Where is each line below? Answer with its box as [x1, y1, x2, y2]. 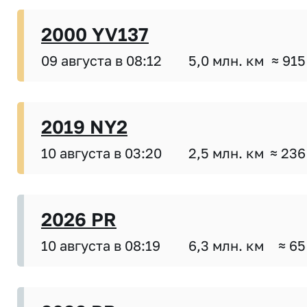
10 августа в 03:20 [41, 144, 162, 161]
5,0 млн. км [188, 51, 264, 69]
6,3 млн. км [188, 236, 264, 254]
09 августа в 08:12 [41, 51, 162, 69]
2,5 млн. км [188, 144, 264, 161]
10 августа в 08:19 [41, 236, 160, 254]
